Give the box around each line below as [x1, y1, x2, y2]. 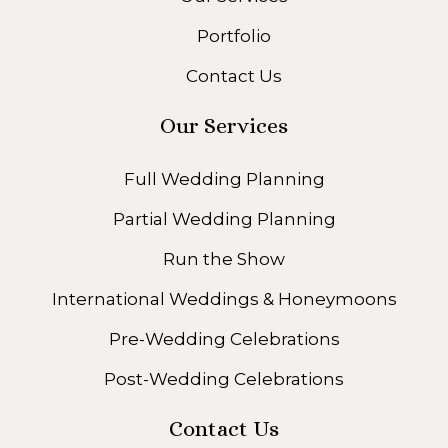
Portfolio [197, 26, 271, 47]
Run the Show [163, 249, 285, 270]
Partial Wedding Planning [112, 209, 336, 230]
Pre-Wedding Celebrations [108, 329, 340, 350]
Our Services [160, 113, 288, 139]
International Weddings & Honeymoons [51, 289, 397, 310]
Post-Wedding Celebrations [104, 369, 344, 390]
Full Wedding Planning [123, 169, 325, 190]
